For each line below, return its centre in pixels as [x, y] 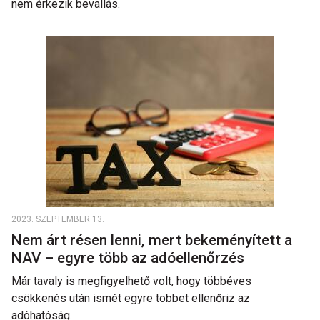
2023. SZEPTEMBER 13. [58, 219]
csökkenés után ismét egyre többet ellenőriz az [131, 298]
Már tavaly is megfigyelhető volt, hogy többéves [131, 281]
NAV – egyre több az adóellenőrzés [131, 258]
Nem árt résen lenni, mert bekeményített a [152, 240]
